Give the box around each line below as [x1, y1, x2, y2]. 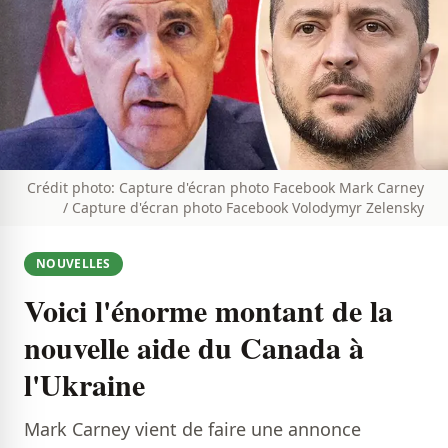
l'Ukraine [24, 362, 145, 407]
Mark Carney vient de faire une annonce [24, 417, 361, 442]
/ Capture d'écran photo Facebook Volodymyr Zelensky [63, 198, 424, 218]
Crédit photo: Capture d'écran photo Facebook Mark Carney [27, 178, 424, 198]
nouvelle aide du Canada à [24, 325, 364, 370]
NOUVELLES [36, 255, 111, 273]
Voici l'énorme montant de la [24, 288, 393, 333]
